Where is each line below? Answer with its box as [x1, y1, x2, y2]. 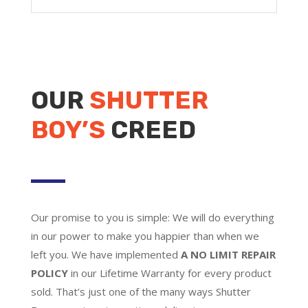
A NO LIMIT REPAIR [180, 247, 276, 261]
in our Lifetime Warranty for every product [67, 265, 272, 280]
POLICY [30, 265, 68, 280]
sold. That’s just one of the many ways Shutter [30, 284, 251, 298]
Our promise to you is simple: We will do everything [30, 210, 274, 224]
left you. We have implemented [30, 247, 181, 261]
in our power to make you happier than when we [30, 228, 259, 243]
